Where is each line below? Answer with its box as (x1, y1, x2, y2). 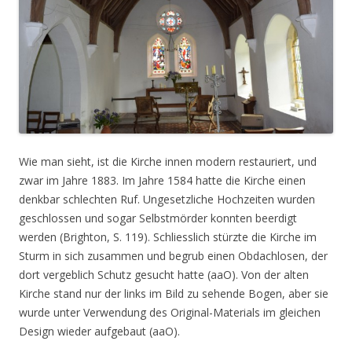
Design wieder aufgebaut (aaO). (19, 324, 180, 339)
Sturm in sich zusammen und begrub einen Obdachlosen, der (19, 248, 328, 263)
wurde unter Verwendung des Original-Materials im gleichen (19, 305, 321, 320)
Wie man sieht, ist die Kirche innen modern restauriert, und (19, 154, 317, 169)
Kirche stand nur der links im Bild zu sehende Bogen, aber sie (19, 286, 328, 301)
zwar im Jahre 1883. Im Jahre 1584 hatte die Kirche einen (19, 173, 306, 188)
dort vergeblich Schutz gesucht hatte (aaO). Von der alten (19, 267, 309, 282)
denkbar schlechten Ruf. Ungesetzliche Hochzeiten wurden (19, 192, 315, 207)
